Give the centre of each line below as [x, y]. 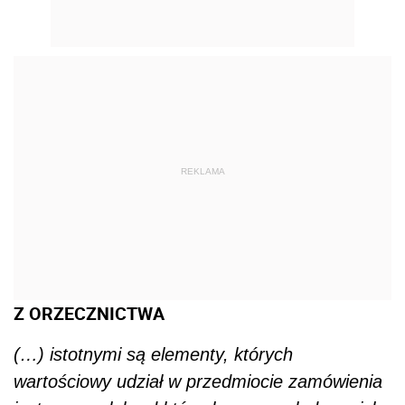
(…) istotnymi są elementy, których [153, 355]
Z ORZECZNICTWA [89, 314]
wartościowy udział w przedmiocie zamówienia [198, 382]
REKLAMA [202, 171]
